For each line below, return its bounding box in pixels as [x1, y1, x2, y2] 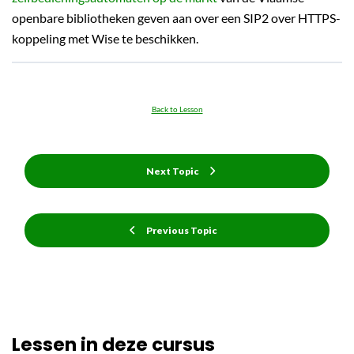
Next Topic [146, 165, 199, 177]
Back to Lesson [151, 104, 203, 114]
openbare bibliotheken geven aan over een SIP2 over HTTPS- [12, 10, 341, 25]
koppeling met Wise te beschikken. [12, 31, 198, 46]
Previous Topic [145, 224, 217, 236]
